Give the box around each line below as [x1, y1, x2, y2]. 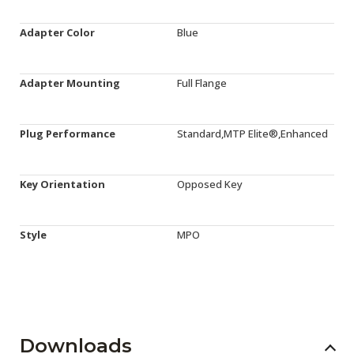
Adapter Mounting [20, 76, 120, 90]
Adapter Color [20, 25, 95, 40]
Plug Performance [20, 126, 115, 141]
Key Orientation [20, 177, 105, 191]
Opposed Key [177, 177, 243, 191]
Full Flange [177, 76, 227, 90]
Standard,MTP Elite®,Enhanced [177, 126, 328, 141]
